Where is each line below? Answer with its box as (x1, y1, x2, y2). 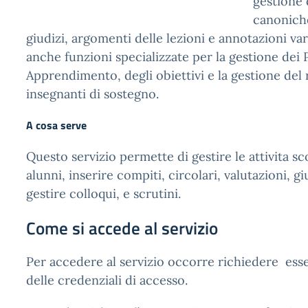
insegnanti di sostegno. (26, 86, 159, 102)
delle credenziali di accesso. (26, 272, 188, 288)
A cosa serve (26, 117, 87, 133)
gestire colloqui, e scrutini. (26, 186, 181, 201)
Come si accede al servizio (26, 215, 218, 241)
